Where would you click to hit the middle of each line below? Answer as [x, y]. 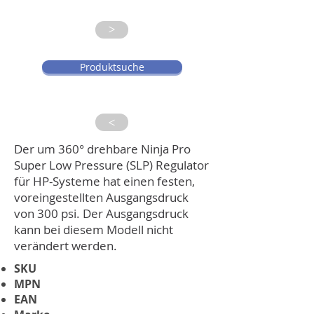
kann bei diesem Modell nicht [94, 230]
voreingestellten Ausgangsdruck [101, 197]
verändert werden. [66, 246]
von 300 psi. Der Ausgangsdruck [101, 213]
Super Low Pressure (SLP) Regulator [111, 165]
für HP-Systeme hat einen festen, [104, 181]
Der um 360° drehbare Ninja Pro [102, 149]
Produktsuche [112, 67]
